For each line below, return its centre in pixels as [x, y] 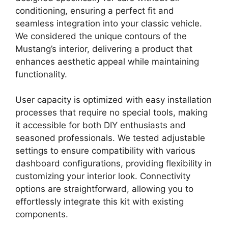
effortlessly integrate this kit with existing [99, 202]
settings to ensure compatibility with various [105, 151]
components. [42, 215]
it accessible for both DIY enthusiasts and [101, 125]
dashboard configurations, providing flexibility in [113, 164]
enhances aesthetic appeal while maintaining [107, 61]
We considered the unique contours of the [101, 36]
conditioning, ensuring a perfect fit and [95, 10]
